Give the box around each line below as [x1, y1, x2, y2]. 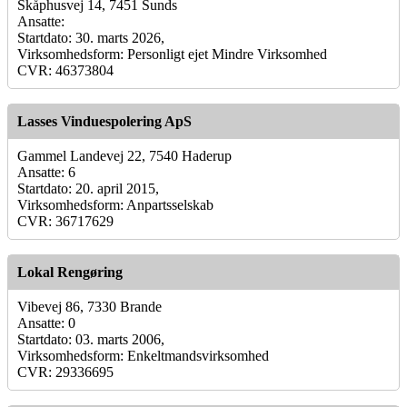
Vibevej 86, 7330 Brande [17, 298, 162, 314]
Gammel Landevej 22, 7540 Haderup [17, 147, 232, 164]
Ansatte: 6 [17, 164, 75, 180]
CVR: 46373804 [17, 62, 114, 78]
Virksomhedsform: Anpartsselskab [17, 196, 213, 213]
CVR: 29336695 [17, 363, 114, 380]
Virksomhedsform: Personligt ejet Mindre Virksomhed [17, 45, 327, 62]
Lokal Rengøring [17, 263, 123, 280]
